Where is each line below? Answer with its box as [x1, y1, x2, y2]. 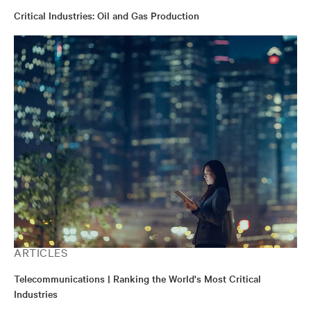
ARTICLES [14, 244, 67, 260]
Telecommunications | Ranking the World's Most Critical [14, 271, 261, 285]
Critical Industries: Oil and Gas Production [14, 8, 199, 22]
